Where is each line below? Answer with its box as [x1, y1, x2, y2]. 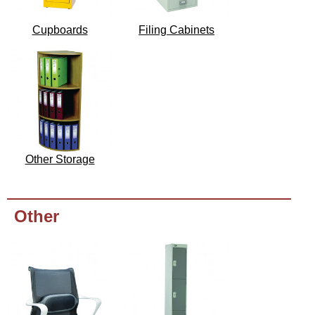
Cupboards [32, 24, 88, 37]
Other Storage [25, 153, 95, 166]
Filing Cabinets [139, 24, 214, 37]
